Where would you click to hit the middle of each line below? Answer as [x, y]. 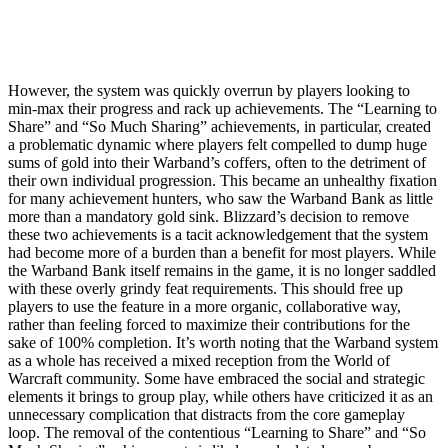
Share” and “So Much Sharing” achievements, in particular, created [219, 126]
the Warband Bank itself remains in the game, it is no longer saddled [222, 270]
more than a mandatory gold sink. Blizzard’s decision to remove [208, 216]
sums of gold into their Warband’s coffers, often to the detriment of [217, 162]
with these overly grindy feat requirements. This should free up [205, 288]
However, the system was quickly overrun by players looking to [209, 90]
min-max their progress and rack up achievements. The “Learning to [222, 108]
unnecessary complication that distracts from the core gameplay [206, 414]
